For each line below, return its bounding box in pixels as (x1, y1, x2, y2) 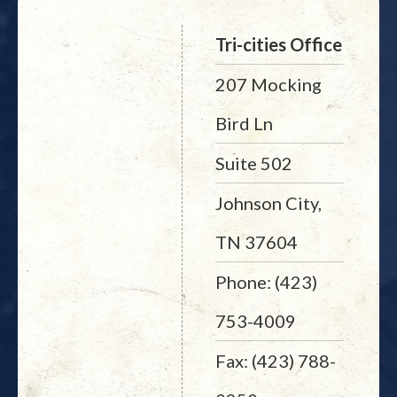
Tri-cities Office (214, 34, 342, 55)
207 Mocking (214, 74, 322, 95)
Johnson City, (214, 192, 322, 214)
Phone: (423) (214, 271, 317, 292)
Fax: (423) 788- (214, 350, 336, 371)
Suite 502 (214, 152, 292, 174)
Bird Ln (214, 113, 273, 134)
